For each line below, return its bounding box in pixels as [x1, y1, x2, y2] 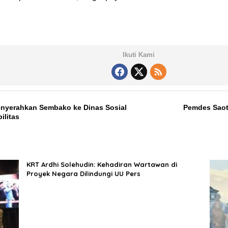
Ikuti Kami [123, 51, 155, 59]
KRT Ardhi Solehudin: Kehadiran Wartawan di [26, 160, 177, 168]
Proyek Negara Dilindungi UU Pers [26, 169, 140, 178]
